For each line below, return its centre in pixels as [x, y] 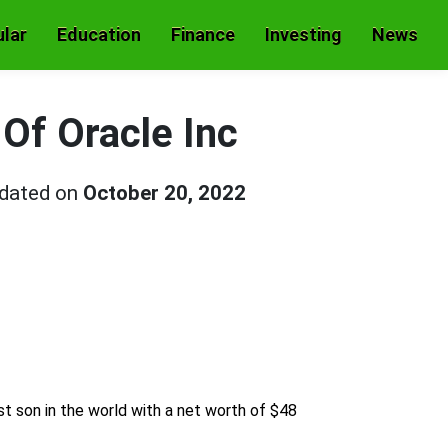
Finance [203, 34]
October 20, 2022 [164, 192]
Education [99, 34]
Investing [303, 34]
